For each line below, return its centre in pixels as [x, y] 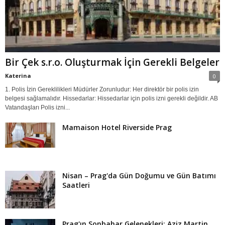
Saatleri [76, 185]
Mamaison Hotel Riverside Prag [117, 128]
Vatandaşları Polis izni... [37, 108]
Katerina [18, 76]
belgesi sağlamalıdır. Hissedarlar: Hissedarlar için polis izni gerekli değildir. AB [111, 99]
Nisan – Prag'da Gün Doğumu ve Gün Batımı [139, 176]
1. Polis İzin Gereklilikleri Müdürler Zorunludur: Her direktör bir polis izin [102, 90]
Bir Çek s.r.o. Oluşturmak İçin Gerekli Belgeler [112, 63]
